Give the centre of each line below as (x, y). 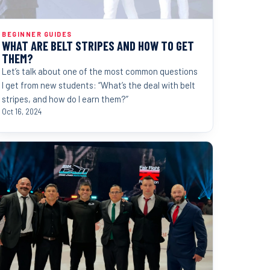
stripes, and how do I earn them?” (65, 99)
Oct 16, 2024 (22, 111)
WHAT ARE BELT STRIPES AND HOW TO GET (98, 45)
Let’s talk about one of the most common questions (100, 71)
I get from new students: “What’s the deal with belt (99, 85)
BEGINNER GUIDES (37, 34)
